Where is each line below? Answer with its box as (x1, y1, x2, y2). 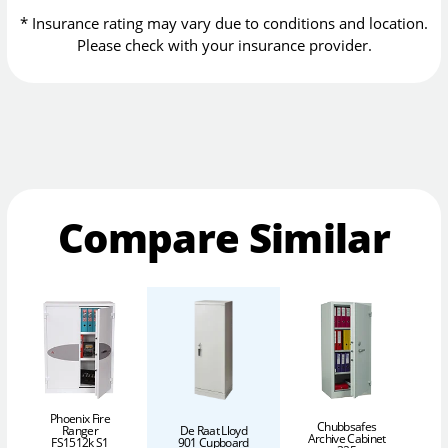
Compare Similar (58, 210, 390, 266)
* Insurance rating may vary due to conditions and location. (20, 13, 428, 34)
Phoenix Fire (49, 410, 110, 428)
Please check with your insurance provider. (76, 35, 372, 56)
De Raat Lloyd (179, 422, 247, 440)
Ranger (61, 422, 98, 440)
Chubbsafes (316, 418, 377, 436)
